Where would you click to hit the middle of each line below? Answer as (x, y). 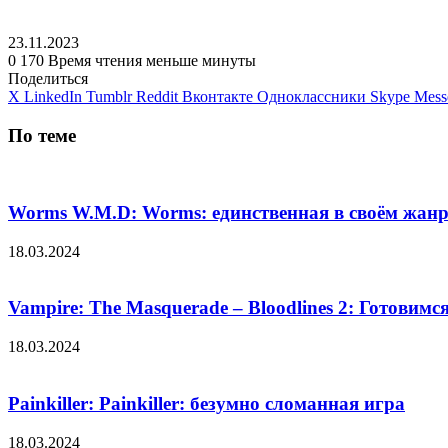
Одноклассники (311, 96)
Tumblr (109, 96)
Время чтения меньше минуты (152, 60)
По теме (42, 135)
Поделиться (48, 78)
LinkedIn (53, 96)
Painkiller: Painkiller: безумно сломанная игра (206, 403)
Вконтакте (217, 96)
